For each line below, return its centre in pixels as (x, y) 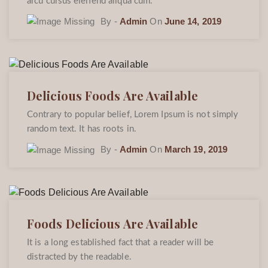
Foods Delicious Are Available (112, 224)
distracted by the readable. (79, 257)
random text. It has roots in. (82, 129)
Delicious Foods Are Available (112, 95)
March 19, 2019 (196, 149)
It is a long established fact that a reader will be (121, 243)
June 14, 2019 (193, 21)
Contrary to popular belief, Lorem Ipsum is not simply (133, 114)
